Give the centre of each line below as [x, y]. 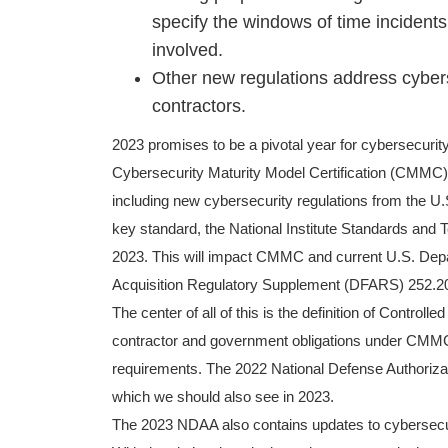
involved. [187, 50]
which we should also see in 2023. [223, 397]
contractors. [199, 106]
